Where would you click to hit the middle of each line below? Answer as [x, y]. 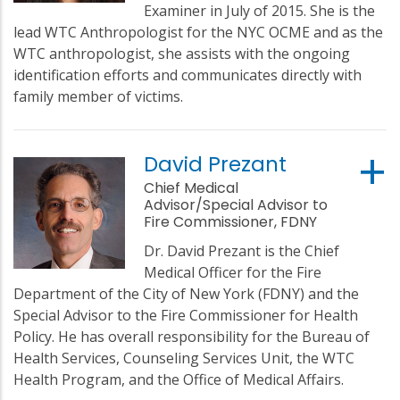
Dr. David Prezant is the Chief [242, 250]
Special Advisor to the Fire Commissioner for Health [186, 315]
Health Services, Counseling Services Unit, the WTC [184, 358]
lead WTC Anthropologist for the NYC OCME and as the [198, 32]
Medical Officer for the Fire [233, 272]
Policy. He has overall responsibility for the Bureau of [192, 336]
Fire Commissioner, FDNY [231, 221]
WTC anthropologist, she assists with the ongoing [182, 53]
